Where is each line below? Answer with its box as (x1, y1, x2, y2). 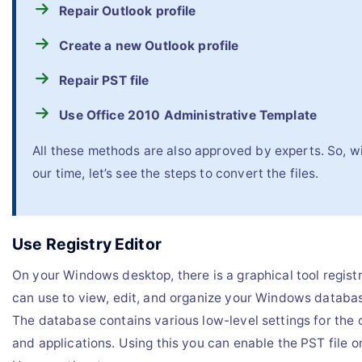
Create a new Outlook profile (59, 38, 239, 54)
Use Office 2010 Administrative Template (59, 107, 318, 124)
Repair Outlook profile (59, 3, 196, 19)
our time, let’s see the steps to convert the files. (32, 165, 319, 181)
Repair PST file (59, 73, 149, 89)
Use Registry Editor (12, 234, 162, 255)
